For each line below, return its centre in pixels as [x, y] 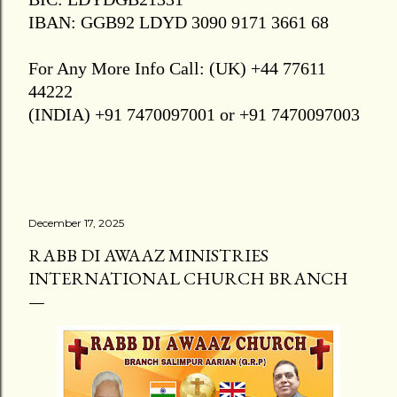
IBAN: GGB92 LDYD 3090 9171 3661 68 [179, 22]
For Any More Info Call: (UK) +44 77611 [177, 68]
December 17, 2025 [76, 223]
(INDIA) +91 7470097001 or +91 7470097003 [194, 114]
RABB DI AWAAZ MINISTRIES [148, 255]
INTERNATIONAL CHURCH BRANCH [188, 278]
